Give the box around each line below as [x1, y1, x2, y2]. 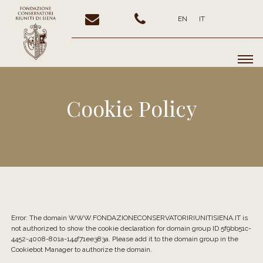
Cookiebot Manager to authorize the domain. [11, 245, 153, 254]
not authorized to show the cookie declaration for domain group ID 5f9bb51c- [11, 224, 252, 232]
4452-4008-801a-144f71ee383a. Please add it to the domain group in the [11, 234, 239, 243]
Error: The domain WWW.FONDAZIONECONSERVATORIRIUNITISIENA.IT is [11, 213, 248, 222]
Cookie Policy [66, 93, 197, 122]
